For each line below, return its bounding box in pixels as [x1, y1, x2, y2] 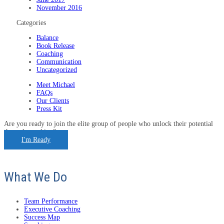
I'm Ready [21, 135, 50, 143]
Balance [36, 33, 58, 41]
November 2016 [36, 3, 82, 11]
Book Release [36, 41, 74, 49]
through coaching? [4, 127, 56, 135]
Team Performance [24, 197, 77, 205]
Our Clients [36, 96, 69, 104]
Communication [36, 57, 81, 65]
